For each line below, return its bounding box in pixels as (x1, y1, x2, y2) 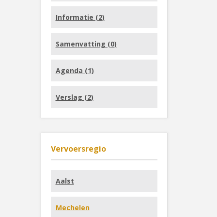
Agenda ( (55, 66, 88, 75)
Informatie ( (55, 13, 98, 22)
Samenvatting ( (55, 39, 110, 48)
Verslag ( (55, 93, 87, 102)
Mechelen (55, 203, 90, 212)
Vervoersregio (50, 143, 106, 154)
